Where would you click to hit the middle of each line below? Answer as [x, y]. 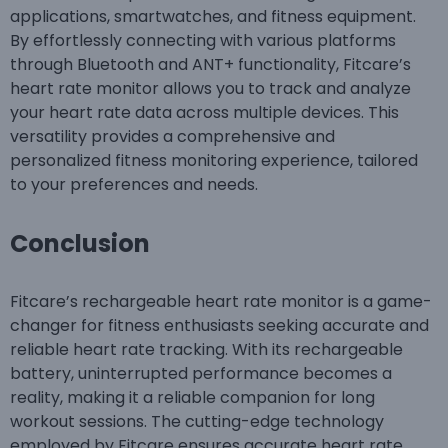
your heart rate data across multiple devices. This [204, 113]
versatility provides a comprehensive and [172, 137]
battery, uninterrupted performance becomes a [201, 374]
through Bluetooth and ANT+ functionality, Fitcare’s [210, 65]
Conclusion [80, 244]
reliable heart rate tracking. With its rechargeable [206, 350]
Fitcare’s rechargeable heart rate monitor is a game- [221, 302]
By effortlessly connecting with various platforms [203, 41]
